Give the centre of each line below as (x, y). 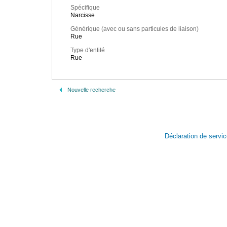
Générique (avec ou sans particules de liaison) (135, 29)
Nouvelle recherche (91, 90)
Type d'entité (88, 50)
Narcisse (83, 15)
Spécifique (85, 8)
